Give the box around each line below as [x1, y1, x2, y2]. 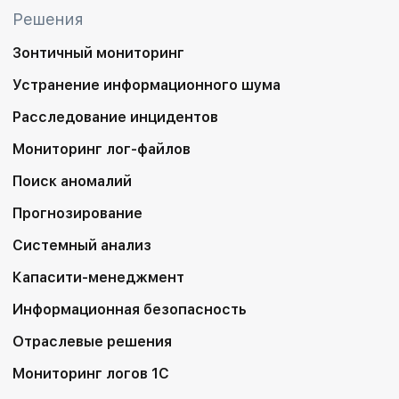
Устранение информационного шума [12, 77, 281, 94]
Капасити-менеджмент [12, 269, 185, 286]
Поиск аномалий [12, 173, 133, 190]
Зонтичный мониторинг [12, 45, 185, 61]
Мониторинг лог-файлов [12, 141, 191, 158]
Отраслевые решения [12, 333, 173, 350]
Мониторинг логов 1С [12, 365, 170, 382]
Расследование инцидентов [12, 109, 219, 126]
